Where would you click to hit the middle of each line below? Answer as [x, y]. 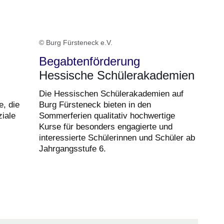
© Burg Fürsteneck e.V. [76, 42]
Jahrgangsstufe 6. [72, 148]
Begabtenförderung [89, 61]
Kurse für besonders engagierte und [106, 126]
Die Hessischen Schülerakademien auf [111, 93]
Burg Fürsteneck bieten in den [95, 104]
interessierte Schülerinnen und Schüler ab [117, 137]
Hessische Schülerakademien [117, 75]
